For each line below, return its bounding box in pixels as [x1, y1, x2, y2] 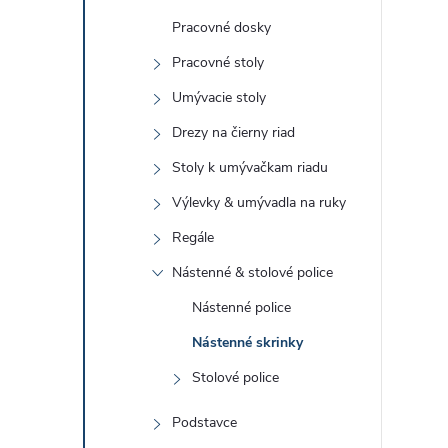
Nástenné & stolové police [172, 263, 333, 282]
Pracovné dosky [172, 18, 271, 37]
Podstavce [172, 413, 237, 432]
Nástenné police [192, 298, 291, 317]
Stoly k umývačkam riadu [172, 158, 328, 177]
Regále [172, 228, 214, 247]
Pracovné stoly [172, 53, 264, 72]
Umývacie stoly [172, 88, 266, 107]
